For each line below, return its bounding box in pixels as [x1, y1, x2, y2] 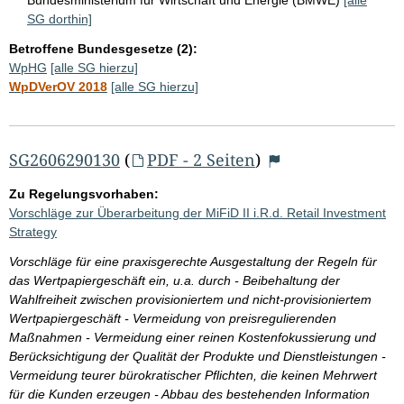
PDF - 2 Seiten [146, 148, 255, 170]
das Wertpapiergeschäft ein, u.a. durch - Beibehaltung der [9, 272, 340, 288]
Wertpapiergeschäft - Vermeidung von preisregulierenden [9, 310, 336, 326]
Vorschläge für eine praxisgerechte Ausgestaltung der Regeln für [9, 253, 377, 269]
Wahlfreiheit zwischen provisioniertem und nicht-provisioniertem [9, 291, 372, 307]
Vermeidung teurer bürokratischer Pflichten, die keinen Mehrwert [9, 367, 377, 382]
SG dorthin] [27, 11, 92, 26]
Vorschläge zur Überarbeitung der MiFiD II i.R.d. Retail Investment [9, 205, 386, 220]
